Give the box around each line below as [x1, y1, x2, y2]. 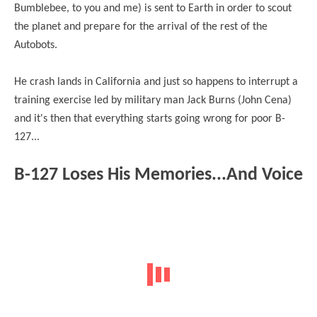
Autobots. [14, 40, 60, 52]
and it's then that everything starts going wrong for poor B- [14, 113, 285, 125]
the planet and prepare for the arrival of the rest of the [14, 21, 267, 33]
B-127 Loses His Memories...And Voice [14, 166, 303, 185]
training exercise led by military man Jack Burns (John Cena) [14, 95, 292, 107]
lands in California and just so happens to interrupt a [54, 76, 298, 88]
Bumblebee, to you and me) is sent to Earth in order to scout [14, 3, 292, 15]
